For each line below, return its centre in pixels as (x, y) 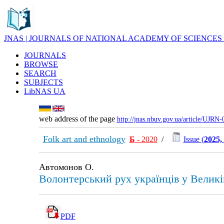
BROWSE (41, 64)
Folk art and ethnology (84, 139)
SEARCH (40, 73)
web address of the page (78, 119)
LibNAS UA (45, 91)
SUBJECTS (43, 82)
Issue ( (193, 139)
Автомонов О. (66, 167)
